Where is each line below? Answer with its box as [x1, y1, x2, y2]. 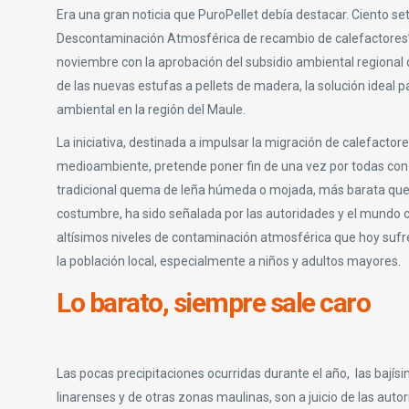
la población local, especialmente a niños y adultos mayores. [57, 253, 401, 268]
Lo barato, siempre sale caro [57, 286, 370, 319]
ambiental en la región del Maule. [57, 101, 246, 117]
